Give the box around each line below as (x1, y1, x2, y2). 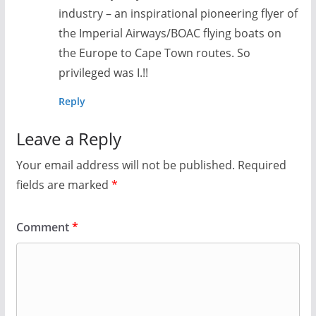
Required (237, 157, 286, 173)
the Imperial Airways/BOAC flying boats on (58, 25, 281, 41)
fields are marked (16, 177, 111, 193)
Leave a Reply (16, 127, 121, 150)
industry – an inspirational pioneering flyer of (58, 6, 298, 21)
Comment (16, 219, 72, 235)
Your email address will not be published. (16, 157, 235, 173)
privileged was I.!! (58, 65, 148, 80)
